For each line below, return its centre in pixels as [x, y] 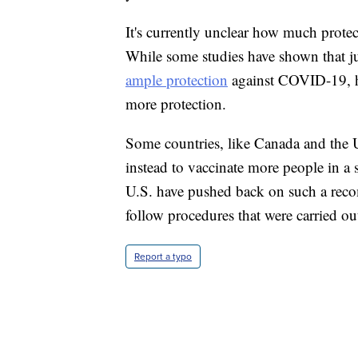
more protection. [176, 104]
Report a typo [163, 257]
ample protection [177, 80]
